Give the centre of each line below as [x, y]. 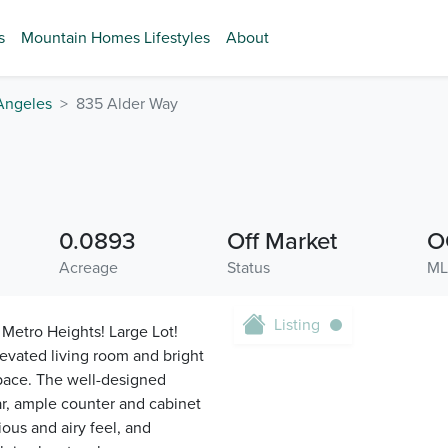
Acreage [89, 268]
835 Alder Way [127, 104]
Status [248, 268]
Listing [297, 325]
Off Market [281, 241]
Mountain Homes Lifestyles [115, 38]
